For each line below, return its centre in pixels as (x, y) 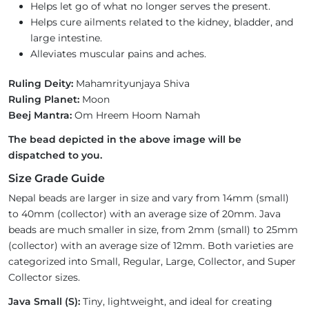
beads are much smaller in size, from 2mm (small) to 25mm (153, 230)
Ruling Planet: (44, 100)
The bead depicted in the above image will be (125, 140)
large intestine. (66, 38)
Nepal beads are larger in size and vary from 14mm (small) (149, 198)
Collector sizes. (44, 278)
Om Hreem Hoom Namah (136, 116)
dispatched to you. (55, 156)
